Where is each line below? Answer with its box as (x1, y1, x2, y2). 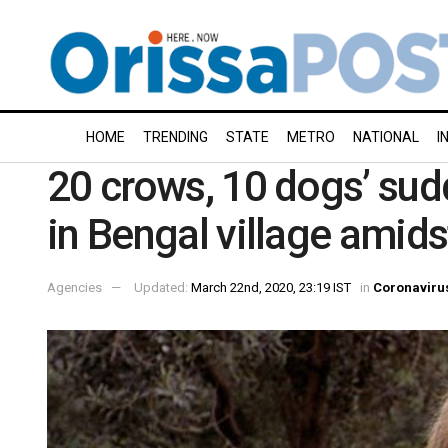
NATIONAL (353, 129, 419, 145)
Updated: (134, 279, 191, 295)
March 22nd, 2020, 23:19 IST (191, 279, 351, 295)
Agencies (47, 279, 102, 295)
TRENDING (143, 129, 208, 145)
